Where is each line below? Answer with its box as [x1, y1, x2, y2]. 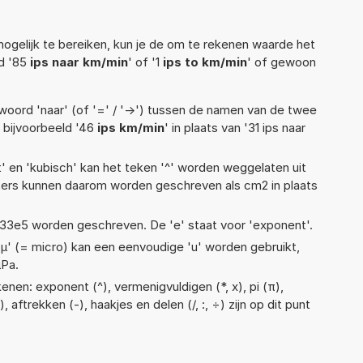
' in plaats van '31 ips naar [164, 119, 305, 135]
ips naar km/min [30, 53, 128, 70]
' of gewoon [247, 53, 316, 70]
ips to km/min [163, 53, 247, 70]
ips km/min [97, 119, 164, 135]
